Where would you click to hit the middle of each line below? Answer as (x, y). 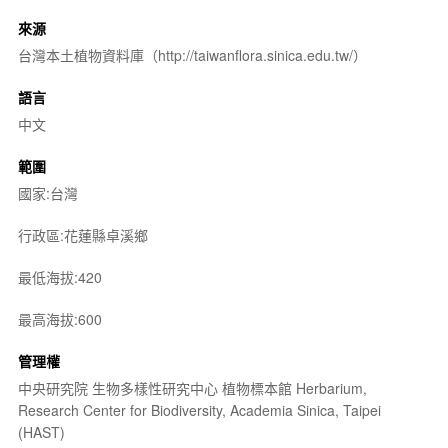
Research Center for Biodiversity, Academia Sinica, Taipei (199, 409)
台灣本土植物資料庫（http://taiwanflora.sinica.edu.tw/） (192, 54)
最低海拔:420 (59, 276)
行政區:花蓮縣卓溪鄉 (82, 234)
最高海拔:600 (59, 318)
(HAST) (41, 431)
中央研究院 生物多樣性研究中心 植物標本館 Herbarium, (192, 387)
